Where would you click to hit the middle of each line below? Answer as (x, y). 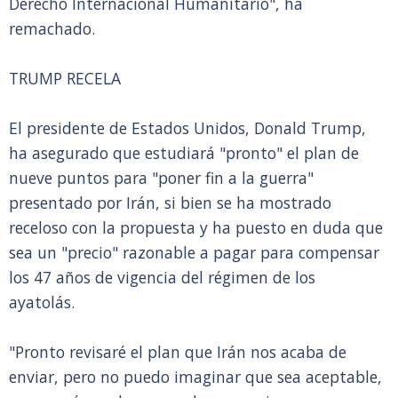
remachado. (52, 28)
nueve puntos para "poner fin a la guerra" (161, 178)
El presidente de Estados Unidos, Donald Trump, (187, 128)
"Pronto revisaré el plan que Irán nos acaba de (178, 352)
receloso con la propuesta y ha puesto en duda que (196, 227)
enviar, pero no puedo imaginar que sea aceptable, (195, 377)
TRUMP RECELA (65, 78)
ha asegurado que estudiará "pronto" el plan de (184, 153)
